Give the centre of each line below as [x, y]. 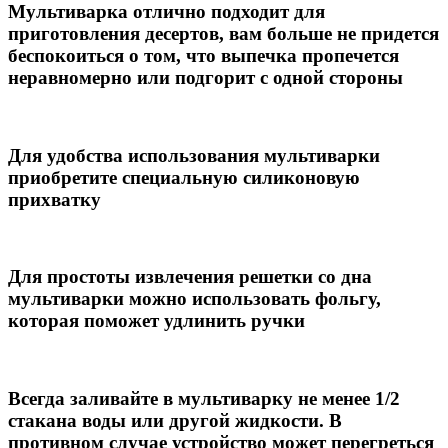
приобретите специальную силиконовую [184, 177]
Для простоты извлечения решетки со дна [190, 277]
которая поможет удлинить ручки [156, 321]
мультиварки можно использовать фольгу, [194, 299]
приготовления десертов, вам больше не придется [223, 34]
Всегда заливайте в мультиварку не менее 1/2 [204, 398]
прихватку [54, 199]
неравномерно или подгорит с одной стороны [205, 78]
